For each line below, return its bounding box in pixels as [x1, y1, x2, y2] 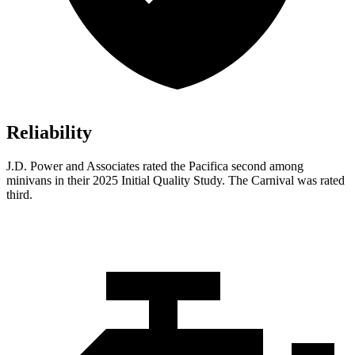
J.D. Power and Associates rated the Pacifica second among [6, 159, 303, 174]
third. [6, 188, 32, 202]
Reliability [6, 122, 92, 143]
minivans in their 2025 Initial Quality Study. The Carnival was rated [6, 174, 345, 188]
